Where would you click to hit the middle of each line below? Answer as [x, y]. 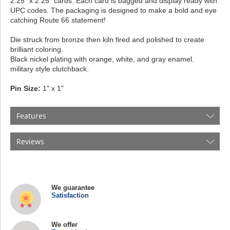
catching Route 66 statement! [58, 20]
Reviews [30, 141]
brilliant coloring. [37, 49]
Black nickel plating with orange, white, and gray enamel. [102, 59]
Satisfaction [70, 195]
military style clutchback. [50, 69]
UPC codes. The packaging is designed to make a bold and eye [113, 10]
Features [31, 116]
